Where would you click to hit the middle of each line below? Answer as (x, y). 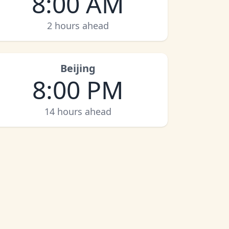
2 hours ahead (78, 26)
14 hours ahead (78, 111)
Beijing (78, 68)
